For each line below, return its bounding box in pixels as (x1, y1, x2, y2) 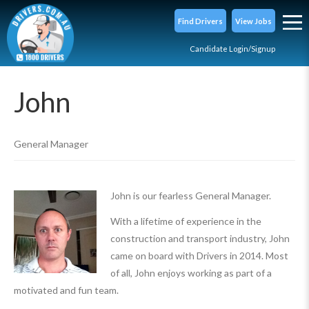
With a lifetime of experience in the (110, 215, 261, 227)
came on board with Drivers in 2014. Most (110, 250, 288, 261)
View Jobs (235, 16, 272, 26)
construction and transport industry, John (110, 232, 290, 244)
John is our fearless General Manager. (110, 189, 271, 201)
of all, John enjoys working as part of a (110, 267, 272, 279)
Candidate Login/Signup (190, 43, 275, 53)
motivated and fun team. (14, 284, 119, 296)
